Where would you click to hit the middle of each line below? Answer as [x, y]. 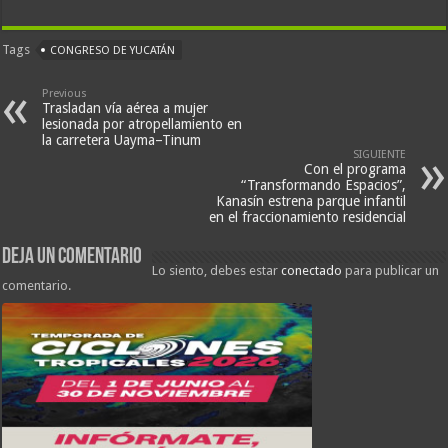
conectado [312, 271]
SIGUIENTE [379, 155]
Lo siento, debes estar [217, 271]
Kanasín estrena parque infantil [310, 201]
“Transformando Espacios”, [323, 185]
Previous [65, 94]
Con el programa [354, 169]
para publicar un [391, 271]
